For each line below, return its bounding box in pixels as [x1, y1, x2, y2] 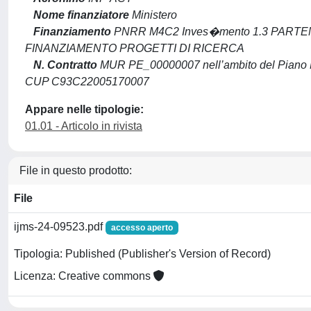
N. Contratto [33, 58, 97, 71]
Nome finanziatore [33, 8, 129, 21]
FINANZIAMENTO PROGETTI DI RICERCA [25, 42, 244, 54]
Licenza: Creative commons [14, 270, 153, 283]
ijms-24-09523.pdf [14, 220, 106, 233]
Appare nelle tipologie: [25, 103, 144, 115]
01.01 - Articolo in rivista [25, 119, 142, 132]
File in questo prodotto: [19, 164, 132, 176]
